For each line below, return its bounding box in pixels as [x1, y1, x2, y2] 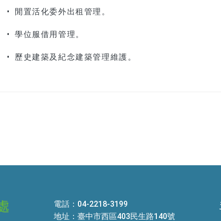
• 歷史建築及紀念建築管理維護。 [6, 52, 137, 60]
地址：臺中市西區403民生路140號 [54, 211, 175, 220]
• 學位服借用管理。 [6, 29, 84, 37]
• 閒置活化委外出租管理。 [6, 6, 110, 15]
